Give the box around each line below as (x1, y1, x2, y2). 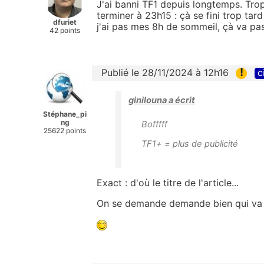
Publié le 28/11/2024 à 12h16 (101, 66, 229, 78)
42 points (49, 25, 80, 35)
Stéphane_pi (43, 109, 87, 118)
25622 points (44, 126, 86, 135)
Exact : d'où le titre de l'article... (97, 177, 239, 189)
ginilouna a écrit (128, 95, 195, 106)
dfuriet (53, 17, 77, 27)
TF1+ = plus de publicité (141, 138, 238, 150)
